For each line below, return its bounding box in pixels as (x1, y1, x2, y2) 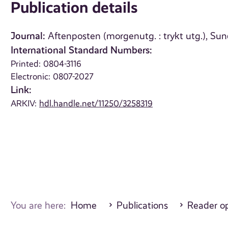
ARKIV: (11, 98, 40, 109)
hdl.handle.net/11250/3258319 (39, 98, 153, 109)
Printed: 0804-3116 (11, 59, 82, 69)
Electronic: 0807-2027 (11, 71, 94, 82)
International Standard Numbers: (11, 44, 153, 56)
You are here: (11, 200, 71, 212)
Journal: (11, 30, 46, 42)
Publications (116, 200, 168, 212)
